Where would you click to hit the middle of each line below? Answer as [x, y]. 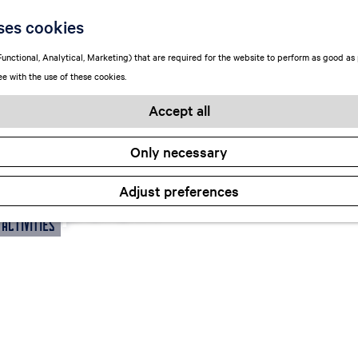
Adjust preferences [179, 191]
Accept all [179, 110]
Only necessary [179, 151]
